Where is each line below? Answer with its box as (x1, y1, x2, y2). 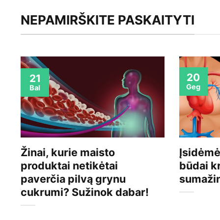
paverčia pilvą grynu (21, 172, 126, 186)
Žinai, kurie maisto (21, 146, 115, 159)
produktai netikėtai (21, 159, 118, 172)
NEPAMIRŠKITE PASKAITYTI (21, 12, 194, 28)
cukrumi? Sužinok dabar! (21, 186, 149, 199)
